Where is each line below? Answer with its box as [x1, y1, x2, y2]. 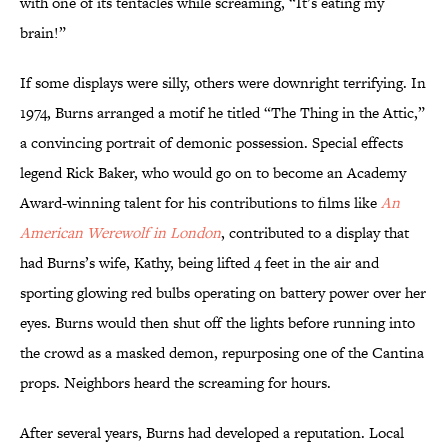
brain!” [20, 22, 66, 44]
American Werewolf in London [20, 222, 221, 244]
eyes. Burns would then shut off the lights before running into [20, 312, 415, 334]
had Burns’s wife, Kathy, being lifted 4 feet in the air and [20, 252, 379, 274]
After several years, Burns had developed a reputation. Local [20, 422, 404, 444]
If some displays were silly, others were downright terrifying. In [20, 72, 426, 94]
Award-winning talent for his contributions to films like [20, 192, 381, 214]
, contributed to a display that [221, 222, 409, 244]
